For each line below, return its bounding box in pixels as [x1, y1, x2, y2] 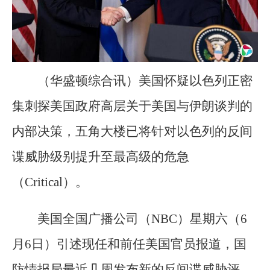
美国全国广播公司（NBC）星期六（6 [37, 212, 247, 227]
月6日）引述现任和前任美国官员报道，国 [12, 237, 246, 252]
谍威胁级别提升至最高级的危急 [12, 149, 189, 164]
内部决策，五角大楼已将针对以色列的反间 [12, 124, 253, 139]
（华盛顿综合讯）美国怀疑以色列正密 [37, 73, 253, 88]
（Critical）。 [12, 174, 88, 189]
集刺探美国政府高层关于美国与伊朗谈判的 [12, 98, 253, 113]
